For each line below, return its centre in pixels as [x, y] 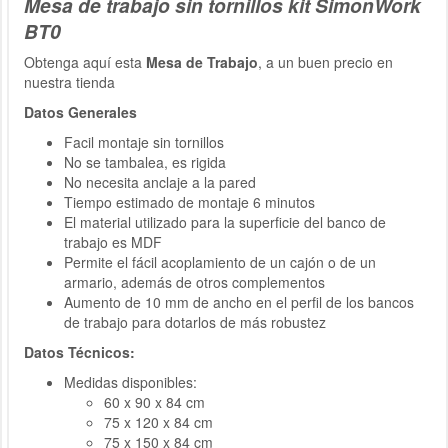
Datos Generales [80, 111]
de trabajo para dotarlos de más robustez [195, 321]
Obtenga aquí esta [85, 61]
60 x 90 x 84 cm [154, 401]
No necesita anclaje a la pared [160, 181]
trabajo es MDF [113, 241]
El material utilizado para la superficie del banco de [225, 221]
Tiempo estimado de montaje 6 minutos [189, 201]
